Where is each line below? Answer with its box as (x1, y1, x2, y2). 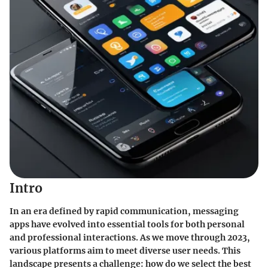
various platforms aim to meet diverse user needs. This (10, 245, 240, 256)
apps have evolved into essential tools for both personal (10, 218, 245, 230)
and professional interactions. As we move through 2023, (10, 232, 250, 243)
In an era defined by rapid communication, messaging (10, 205, 239, 217)
